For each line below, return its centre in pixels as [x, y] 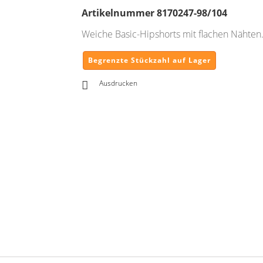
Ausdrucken [118, 83]
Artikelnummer [118, 13]
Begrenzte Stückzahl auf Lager [149, 60]
